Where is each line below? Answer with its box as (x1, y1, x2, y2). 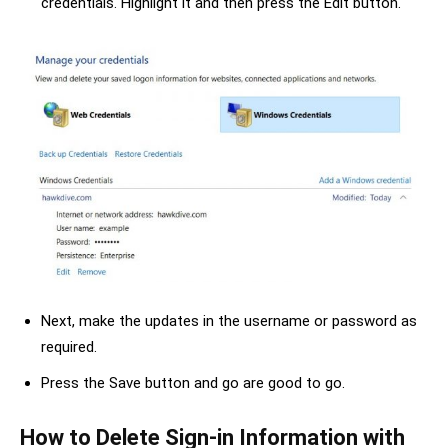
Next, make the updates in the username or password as (41, 312, 417, 331)
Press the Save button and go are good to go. (41, 374, 345, 393)
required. (41, 338, 97, 357)
